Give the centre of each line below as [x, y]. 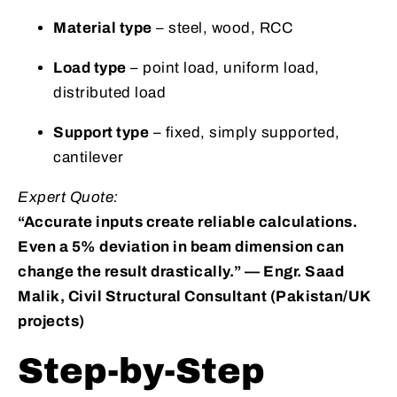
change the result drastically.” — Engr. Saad [181, 272]
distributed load [109, 93]
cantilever [88, 158]
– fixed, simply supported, [245, 133]
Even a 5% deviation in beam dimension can [181, 247]
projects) [51, 322]
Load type [90, 68]
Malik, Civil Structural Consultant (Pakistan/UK [194, 297]
